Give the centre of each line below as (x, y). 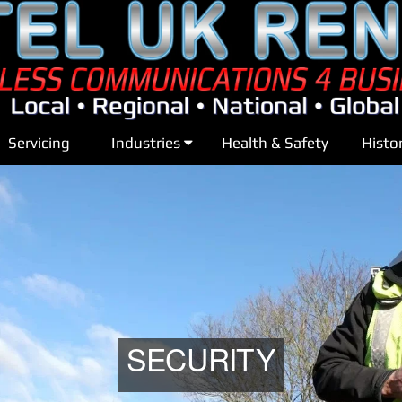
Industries (148, 143)
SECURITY (201, 364)
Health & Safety (275, 143)
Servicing (39, 143)
